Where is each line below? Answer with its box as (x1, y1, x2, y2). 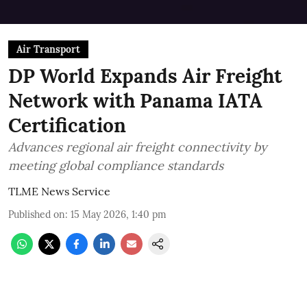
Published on (8, 208, 65, 221)
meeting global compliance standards (8, 158, 223, 173)
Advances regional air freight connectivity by (8, 139, 267, 155)
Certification (8, 113, 126, 138)
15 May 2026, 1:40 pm (71, 208, 167, 221)
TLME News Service (8, 184, 110, 198)
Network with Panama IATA (8, 88, 262, 113)
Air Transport (16, 43, 80, 56)
